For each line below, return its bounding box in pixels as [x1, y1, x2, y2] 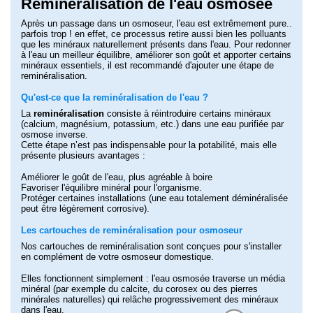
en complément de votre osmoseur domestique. [21, 251, 214, 262]
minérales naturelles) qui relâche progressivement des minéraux [21, 293, 279, 305]
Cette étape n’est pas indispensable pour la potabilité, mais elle [21, 139, 277, 150]
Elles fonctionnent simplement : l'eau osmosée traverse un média [21, 272, 285, 284]
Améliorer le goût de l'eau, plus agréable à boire [21, 171, 212, 182]
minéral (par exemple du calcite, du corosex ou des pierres [21, 283, 258, 294]
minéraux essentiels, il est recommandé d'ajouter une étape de [21, 59, 274, 71]
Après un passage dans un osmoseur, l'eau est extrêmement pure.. [21, 17, 292, 29]
